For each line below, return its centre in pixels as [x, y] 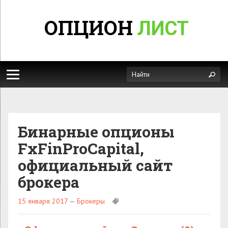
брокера [49, 182]
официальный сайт [95, 165]
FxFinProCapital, [81, 148]
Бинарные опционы [96, 132]
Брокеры [91, 201]
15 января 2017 [43, 201]
